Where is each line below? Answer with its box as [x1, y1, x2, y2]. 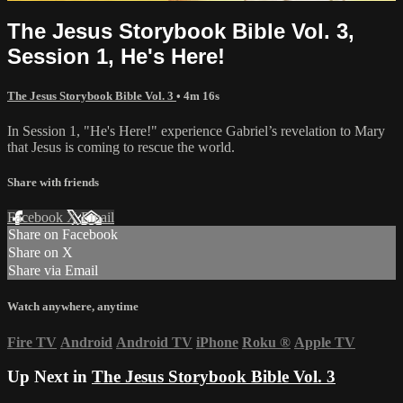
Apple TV [294, 334, 355, 350]
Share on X [8, 245, 73, 261]
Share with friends [7, 175, 99, 190]
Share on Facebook [8, 227, 118, 243]
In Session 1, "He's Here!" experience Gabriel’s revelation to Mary [7, 122, 385, 139]
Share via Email [8, 263, 98, 279]
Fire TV [7, 334, 57, 350]
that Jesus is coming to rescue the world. [7, 139, 235, 155]
